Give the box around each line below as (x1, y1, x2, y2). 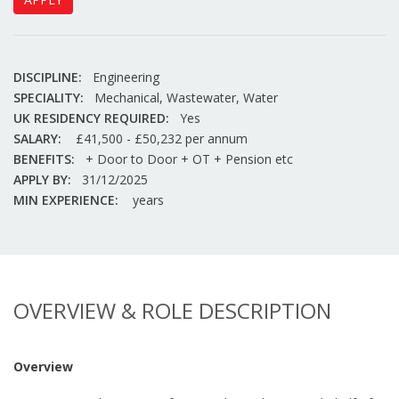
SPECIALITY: (13, 89, 84, 106)
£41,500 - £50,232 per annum (72, 130, 248, 147)
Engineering (93, 69, 159, 85)
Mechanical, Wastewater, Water (94, 89, 278, 106)
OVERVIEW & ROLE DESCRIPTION (13, 296, 331, 325)
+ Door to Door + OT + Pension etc (85, 151, 293, 167)
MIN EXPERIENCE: (13, 191, 118, 208)
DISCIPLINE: (13, 69, 82, 85)
